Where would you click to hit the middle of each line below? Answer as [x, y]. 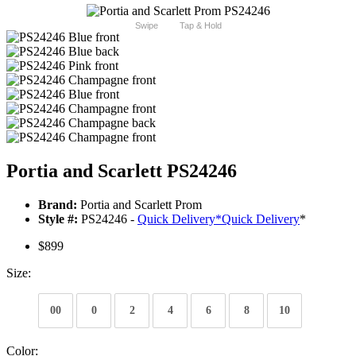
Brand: [58, 205]
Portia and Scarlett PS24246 [122, 171]
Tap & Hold [200, 26]
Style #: [58, 219]
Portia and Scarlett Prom [139, 205]
